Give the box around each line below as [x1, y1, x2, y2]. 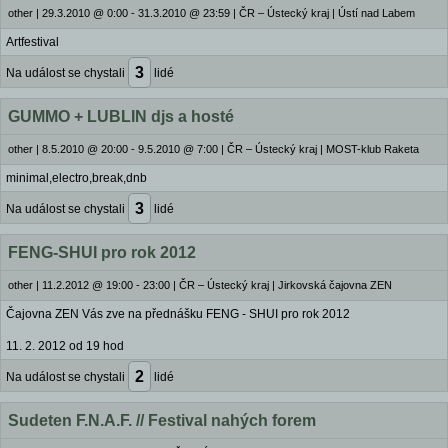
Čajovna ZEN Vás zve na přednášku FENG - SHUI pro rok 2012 [6, 307, 350, 321]
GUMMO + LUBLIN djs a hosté [8, 108, 234, 125]
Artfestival [6, 35, 59, 49]
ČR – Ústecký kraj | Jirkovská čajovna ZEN [179, 279, 392, 291]
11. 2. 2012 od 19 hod [6, 339, 124, 353]
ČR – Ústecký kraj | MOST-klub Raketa [227, 143, 419, 155]
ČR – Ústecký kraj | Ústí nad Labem [239, 7, 415, 19]
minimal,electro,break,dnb [6, 171, 147, 185]
